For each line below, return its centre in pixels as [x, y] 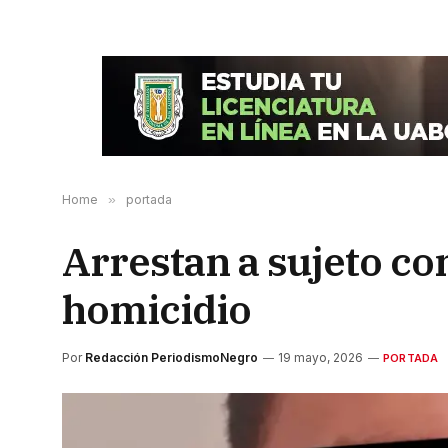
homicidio [156, 309]
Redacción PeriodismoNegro [171, 357]
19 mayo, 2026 [320, 357]
